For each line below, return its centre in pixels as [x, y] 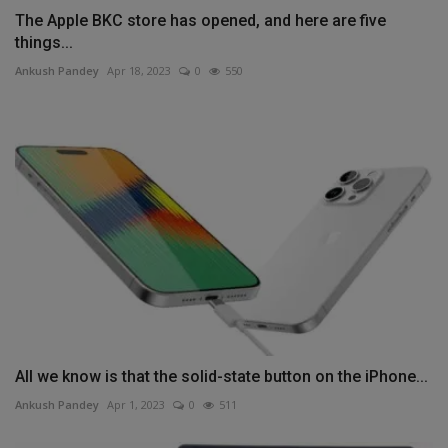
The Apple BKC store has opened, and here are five [200, 20]
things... [44, 42]
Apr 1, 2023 [136, 405]
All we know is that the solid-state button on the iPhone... [221, 377]
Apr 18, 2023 [139, 70]
